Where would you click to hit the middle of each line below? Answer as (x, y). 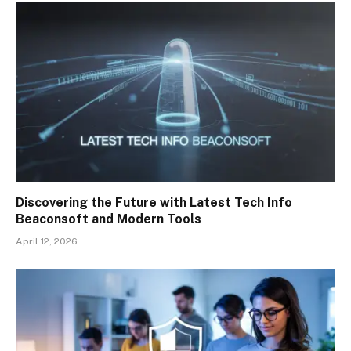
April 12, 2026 (47, 242)
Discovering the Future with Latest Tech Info (154, 203)
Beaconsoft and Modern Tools (109, 219)
